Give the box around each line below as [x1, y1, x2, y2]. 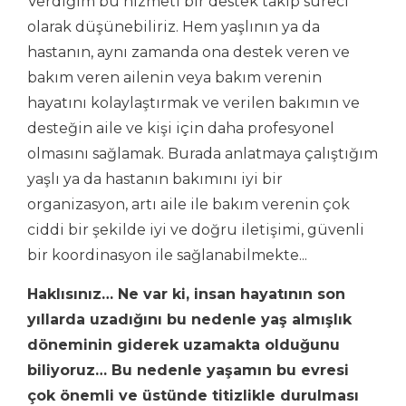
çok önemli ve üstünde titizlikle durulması [27, 386, 359, 404]
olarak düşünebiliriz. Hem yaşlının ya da [27, 17, 320, 35]
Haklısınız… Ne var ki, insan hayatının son [27, 285, 345, 303]
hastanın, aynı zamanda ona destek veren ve [27, 43, 350, 61]
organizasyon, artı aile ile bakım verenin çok [27, 195, 350, 213]
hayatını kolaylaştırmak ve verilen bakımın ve [27, 93, 360, 111]
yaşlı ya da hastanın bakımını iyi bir [27, 169, 283, 188]
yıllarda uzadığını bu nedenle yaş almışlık [27, 310, 352, 328]
